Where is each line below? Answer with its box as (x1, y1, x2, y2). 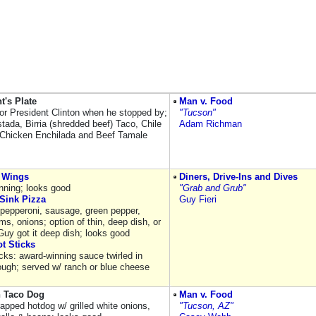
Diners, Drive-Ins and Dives (179, 171, 298, 182)
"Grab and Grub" (179, 183, 246, 193)
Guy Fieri (179, 194, 217, 205)
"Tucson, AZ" (179, 300, 233, 311)
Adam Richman (179, 119, 242, 129)
